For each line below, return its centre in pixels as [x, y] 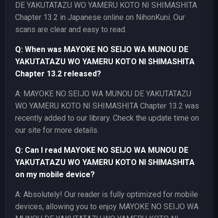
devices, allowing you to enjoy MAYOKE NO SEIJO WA [107, 206]
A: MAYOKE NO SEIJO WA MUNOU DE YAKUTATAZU [103, 93]
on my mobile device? [55, 174]
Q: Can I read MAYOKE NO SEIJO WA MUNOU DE [102, 150]
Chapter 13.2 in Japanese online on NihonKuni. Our [100, 17]
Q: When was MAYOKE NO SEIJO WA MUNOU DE [102, 49]
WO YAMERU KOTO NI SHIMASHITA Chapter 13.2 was [107, 106]
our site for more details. [57, 130]
